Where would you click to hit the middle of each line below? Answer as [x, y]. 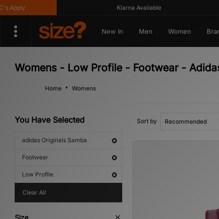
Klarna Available [127, 8]
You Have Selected [50, 120]
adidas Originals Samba [55, 140]
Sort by [147, 121]
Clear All [34, 192]
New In [112, 31]
